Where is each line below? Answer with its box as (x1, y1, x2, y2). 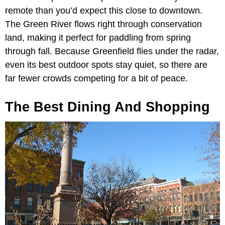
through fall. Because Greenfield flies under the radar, (5, 46, 219, 56)
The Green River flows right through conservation (5, 19, 202, 29)
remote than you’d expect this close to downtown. (5, 5, 202, 16)
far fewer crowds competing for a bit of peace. (5, 73, 188, 83)
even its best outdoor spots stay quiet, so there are (5, 59, 207, 70)
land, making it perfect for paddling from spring (5, 32, 191, 43)
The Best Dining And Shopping (5, 99, 210, 115)
